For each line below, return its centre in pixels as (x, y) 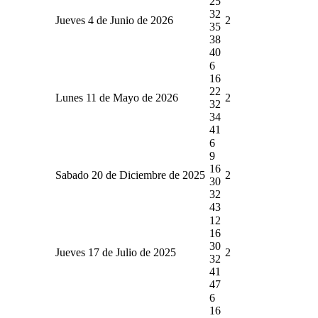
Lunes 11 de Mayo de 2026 (117, 97)
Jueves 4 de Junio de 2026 (114, 20)
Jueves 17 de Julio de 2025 (116, 252)
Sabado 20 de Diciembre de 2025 (130, 175)
